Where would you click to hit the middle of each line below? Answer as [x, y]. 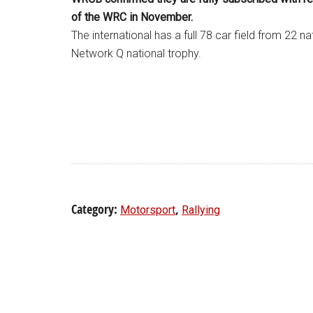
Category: [96, 209]
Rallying [201, 210]
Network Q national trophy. [136, 53]
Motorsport [148, 210]
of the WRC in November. [132, 17]
